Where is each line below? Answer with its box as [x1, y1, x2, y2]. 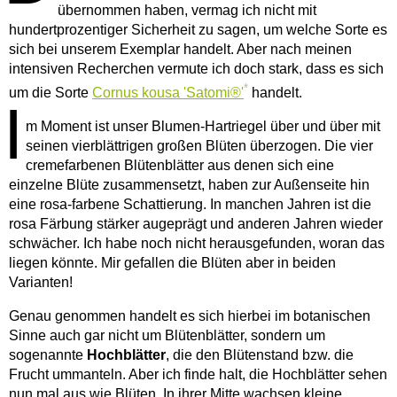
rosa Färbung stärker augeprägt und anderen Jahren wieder [9, 215, 383, 231]
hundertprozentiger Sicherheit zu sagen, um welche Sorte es [9, 21, 387, 37]
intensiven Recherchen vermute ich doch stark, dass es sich [9, 60, 384, 76]
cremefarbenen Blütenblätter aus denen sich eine [26, 157, 334, 173]
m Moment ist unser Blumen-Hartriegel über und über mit [26, 118, 380, 134]
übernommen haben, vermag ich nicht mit [58, 2, 316, 18]
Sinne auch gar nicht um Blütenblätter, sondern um [9, 327, 325, 343]
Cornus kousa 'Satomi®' [92, 84, 244, 100]
